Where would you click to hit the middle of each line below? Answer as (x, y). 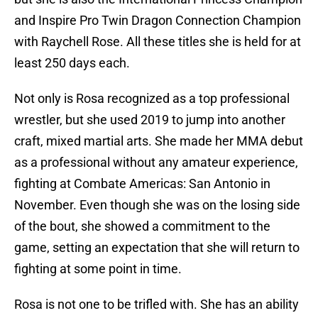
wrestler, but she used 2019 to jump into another (150, 120)
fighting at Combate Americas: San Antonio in (142, 184)
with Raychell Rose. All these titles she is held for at (158, 42)
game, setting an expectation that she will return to (157, 248)
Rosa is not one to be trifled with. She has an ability (157, 305)
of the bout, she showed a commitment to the (142, 226)
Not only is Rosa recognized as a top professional (152, 99)
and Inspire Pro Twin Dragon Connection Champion (158, 21)
